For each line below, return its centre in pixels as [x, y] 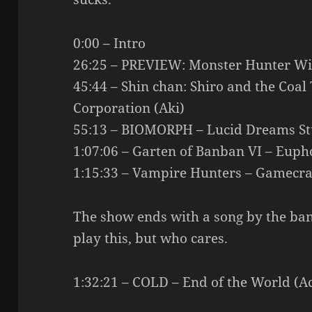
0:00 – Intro [110, 43]
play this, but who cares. [151, 238]
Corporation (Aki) [129, 108]
